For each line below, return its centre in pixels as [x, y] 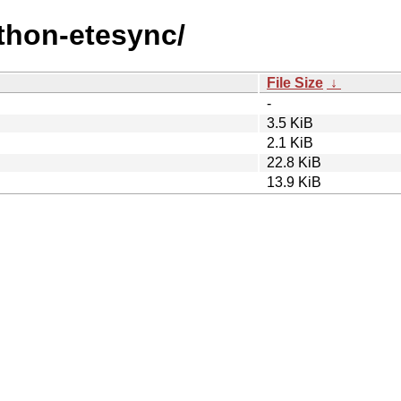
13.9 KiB [294, 182]
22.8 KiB [294, 162]
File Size [295, 82]
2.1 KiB [290, 142]
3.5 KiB [290, 123]
